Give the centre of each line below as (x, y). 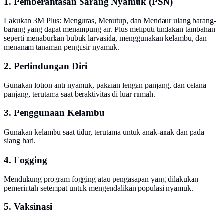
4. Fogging (26, 160)
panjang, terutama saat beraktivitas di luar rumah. (80, 94)
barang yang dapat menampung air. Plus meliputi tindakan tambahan (110, 29)
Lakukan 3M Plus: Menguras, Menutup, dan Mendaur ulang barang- (110, 21)
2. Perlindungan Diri (46, 66)
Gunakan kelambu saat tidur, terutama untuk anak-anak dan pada (104, 132)
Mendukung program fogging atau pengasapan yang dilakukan (101, 179)
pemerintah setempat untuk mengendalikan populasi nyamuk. (98, 188)
